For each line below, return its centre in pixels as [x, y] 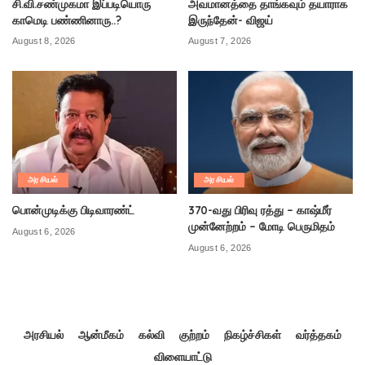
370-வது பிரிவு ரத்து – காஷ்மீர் [260, 210]
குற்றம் [194, 335]
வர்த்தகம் [319, 335]
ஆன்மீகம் [101, 335]
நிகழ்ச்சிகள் [253, 335]
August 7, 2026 [220, 41]
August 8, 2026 [44, 41]
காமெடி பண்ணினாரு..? [67, 20]
